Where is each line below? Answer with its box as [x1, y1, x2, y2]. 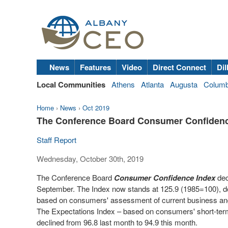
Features [80, 62, 111, 73]
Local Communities [37, 79, 105, 90]
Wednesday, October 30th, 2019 [37, 153, 144, 164]
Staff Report [37, 134, 76, 145]
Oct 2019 [82, 103, 109, 112]
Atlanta [141, 79, 164, 90]
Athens [111, 79, 135, 90]
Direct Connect [153, 62, 206, 73]
